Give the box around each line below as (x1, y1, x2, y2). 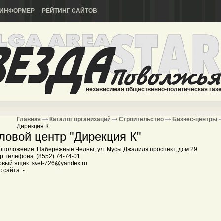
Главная (17, 116, 41, 123)
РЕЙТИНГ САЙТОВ (42, 7, 97, 14)
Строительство (119, 116, 164, 123)
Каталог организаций (49, 116, 110, 123)
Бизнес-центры (172, 116, 217, 123)
